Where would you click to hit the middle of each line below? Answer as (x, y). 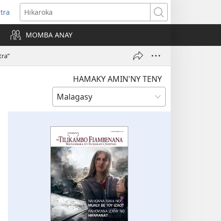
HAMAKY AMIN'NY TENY (117, 79)
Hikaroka (173, 17)
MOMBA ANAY (49, 35)
